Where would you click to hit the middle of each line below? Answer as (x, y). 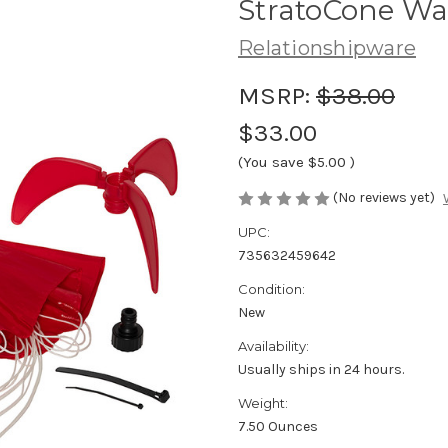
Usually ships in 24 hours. (321, 370)
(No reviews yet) (384, 197)
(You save (271, 161)
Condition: (271, 289)
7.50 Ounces (278, 427)
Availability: (273, 346)
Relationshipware (327, 47)
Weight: (263, 403)
